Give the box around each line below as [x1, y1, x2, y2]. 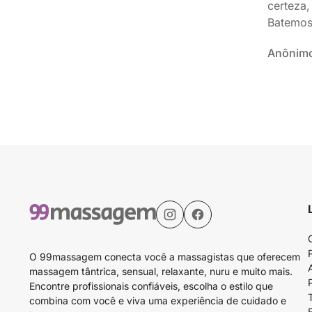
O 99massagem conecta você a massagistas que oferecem [29, 251, 300, 263]
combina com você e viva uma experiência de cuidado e [29, 295, 286, 306]
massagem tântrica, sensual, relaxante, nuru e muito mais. [29, 265, 292, 277]
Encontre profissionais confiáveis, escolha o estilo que [29, 280, 273, 292]
